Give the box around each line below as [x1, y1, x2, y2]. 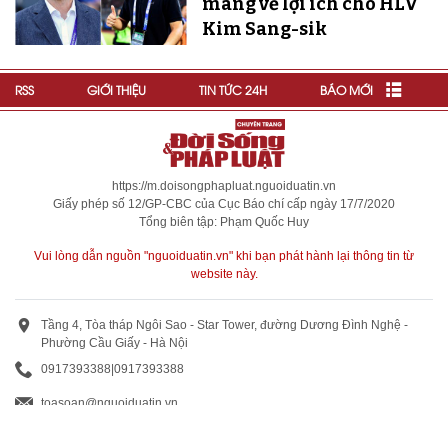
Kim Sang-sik [201, 18, 327, 41]
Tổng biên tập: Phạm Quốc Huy [139, 215, 309, 230]
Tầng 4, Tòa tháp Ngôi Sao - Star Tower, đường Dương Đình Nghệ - [41, 318, 408, 333]
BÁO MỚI [320, 81, 373, 99]
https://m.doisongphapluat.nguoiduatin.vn [112, 179, 336, 194]
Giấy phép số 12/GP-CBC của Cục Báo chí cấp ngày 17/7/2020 [53, 197, 395, 212]
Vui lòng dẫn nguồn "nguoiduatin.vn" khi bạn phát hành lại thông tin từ [34, 249, 414, 264]
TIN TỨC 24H [199, 81, 267, 99]
